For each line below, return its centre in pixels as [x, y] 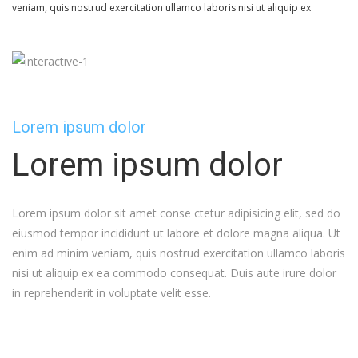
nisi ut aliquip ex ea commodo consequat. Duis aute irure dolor [174, 272]
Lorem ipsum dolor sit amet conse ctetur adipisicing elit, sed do [176, 213]
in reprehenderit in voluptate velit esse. [111, 292]
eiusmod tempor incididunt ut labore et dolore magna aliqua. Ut [176, 233]
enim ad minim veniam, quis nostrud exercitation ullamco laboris [179, 253]
